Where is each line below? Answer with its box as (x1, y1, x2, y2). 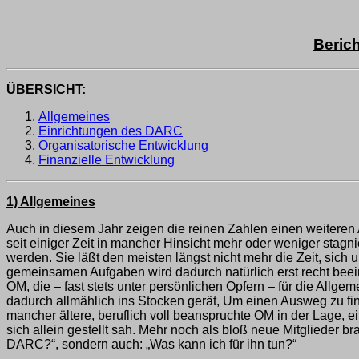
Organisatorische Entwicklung (38, 139, 208, 153)
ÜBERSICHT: (6, 83, 86, 97)
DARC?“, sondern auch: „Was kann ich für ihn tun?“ (6, 337, 296, 352)
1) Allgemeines (6, 195, 95, 209)
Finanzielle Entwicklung (38, 153, 175, 167)
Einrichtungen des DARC (38, 124, 183, 139)
